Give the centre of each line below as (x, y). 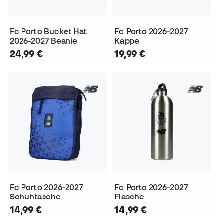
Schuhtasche (35, 197)
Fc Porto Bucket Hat (48, 31)
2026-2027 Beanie (44, 40)
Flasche (129, 197)
